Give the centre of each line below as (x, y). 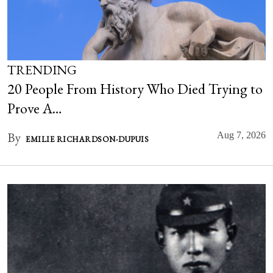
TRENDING (42, 70)
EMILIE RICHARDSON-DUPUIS (87, 139)
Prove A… (35, 108)
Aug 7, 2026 (241, 135)
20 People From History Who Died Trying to (135, 89)
